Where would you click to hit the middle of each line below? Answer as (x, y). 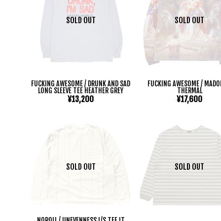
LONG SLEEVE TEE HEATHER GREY (81, 90)
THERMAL (189, 90)
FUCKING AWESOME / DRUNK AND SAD (81, 83)
